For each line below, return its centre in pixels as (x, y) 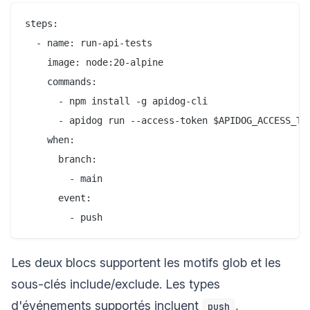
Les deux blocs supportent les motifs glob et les (146, 262)
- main (64, 178)
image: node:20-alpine (94, 62)
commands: (61, 81)
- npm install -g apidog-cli (116, 101)
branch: (61, 159)
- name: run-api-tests (89, 43)
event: (58, 198)
